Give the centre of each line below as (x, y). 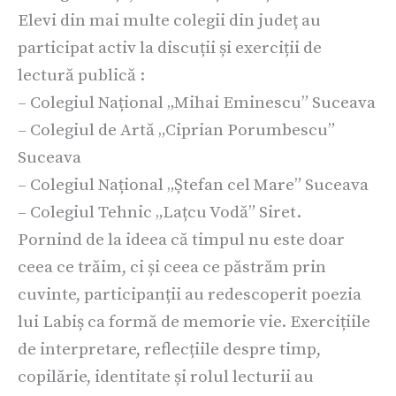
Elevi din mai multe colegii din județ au (169, 20)
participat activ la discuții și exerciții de (170, 47)
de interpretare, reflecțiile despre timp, (169, 349)
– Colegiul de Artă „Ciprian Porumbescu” (176, 129)
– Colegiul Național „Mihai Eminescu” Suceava (197, 102)
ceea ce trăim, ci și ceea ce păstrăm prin (172, 267)
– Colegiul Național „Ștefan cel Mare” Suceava (193, 184)
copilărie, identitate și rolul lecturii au (166, 376)
